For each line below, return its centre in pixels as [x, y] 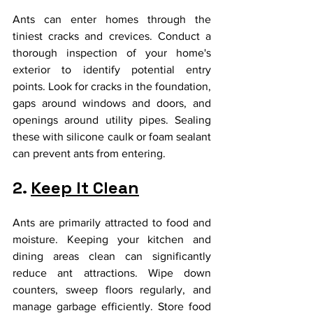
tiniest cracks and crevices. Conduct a [112, 36]
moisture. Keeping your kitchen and [112, 239]
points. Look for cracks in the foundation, [112, 86]
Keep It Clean [85, 187]
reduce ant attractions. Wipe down [112, 272]
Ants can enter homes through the [112, 19]
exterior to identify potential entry [112, 69]
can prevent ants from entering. [89, 153]
